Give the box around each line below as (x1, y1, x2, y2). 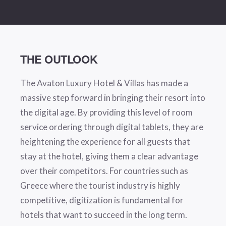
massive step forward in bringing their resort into (20, 92, 205, 103)
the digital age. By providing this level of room (20, 107, 193, 118)
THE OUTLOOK (20, 51, 98, 68)
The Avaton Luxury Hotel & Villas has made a (20, 78, 188, 89)
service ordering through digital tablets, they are (20, 122, 203, 133)
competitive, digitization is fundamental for (20, 195, 184, 206)
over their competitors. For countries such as (20, 165, 188, 177)
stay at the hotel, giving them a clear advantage (20, 151, 198, 162)
